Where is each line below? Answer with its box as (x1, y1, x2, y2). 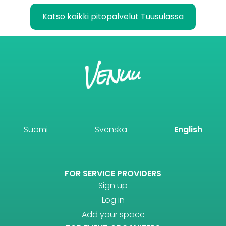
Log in (101, 194, 125, 206)
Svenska (94, 124, 127, 136)
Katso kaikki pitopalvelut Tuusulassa (42, 10, 184, 22)
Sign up (98, 180, 128, 192)
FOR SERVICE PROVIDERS (65, 167, 161, 180)
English (174, 124, 203, 136)
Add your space (81, 209, 145, 221)
